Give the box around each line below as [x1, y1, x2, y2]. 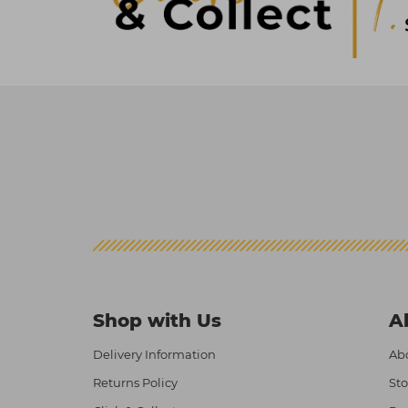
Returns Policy [93, 374, 178, 390]
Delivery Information [93, 346, 216, 362]
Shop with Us [93, 309, 221, 331]
